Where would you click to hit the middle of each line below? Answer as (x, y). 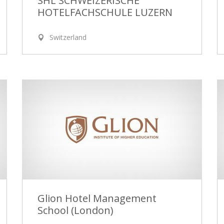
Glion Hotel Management (97, 198)
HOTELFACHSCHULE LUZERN (105, 12)
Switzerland (68, 37)
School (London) (75, 210)
